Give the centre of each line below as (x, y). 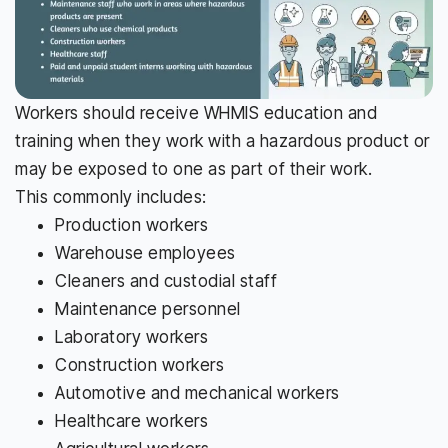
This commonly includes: (111, 196)
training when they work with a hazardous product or (222, 140)
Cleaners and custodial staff (166, 280)
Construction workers (139, 364)
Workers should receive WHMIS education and (196, 112)
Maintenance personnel (148, 308)
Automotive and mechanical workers (197, 392)
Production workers (131, 224)
